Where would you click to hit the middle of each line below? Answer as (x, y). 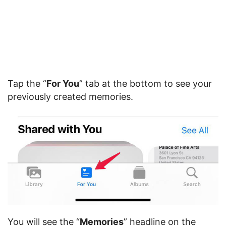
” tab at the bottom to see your (146, 84)
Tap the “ (27, 84)
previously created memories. (70, 97)
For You (63, 84)
